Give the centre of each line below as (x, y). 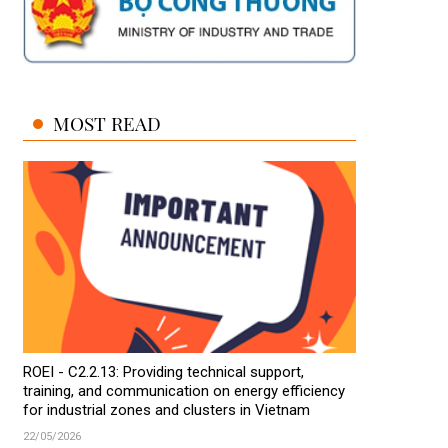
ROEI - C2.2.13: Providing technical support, (163, 375)
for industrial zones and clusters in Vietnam (166, 413)
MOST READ (106, 126)
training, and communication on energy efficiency (183, 394)
